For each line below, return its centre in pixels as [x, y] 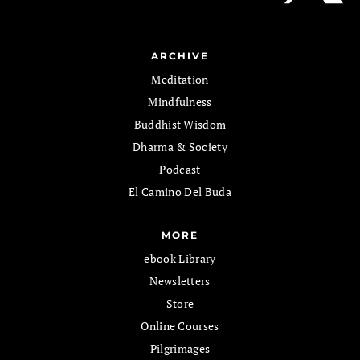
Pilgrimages [180, 348]
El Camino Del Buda [180, 192]
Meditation [180, 79]
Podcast [180, 169]
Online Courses [180, 326]
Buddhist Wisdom [180, 124]
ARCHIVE [180, 56]
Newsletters [180, 281]
